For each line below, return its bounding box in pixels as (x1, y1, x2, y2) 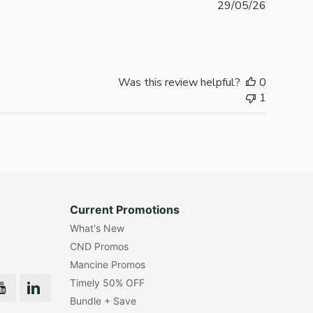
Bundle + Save (70, 295, 137, 307)
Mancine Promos (70, 259, 146, 271)
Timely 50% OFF (70, 277, 145, 289)
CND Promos (70, 240, 129, 253)
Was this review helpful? (117, 75, 240, 91)
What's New (70, 222, 125, 235)
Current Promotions (70, 203, 180, 217)
